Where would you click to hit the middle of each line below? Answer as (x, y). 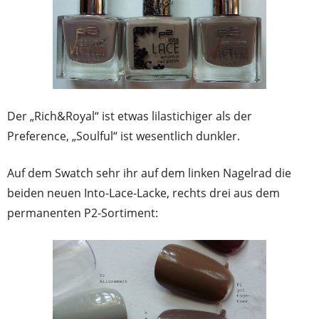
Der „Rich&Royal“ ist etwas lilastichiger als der (130, 116)
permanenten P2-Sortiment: (83, 213)
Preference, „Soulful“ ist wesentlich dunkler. (124, 136)
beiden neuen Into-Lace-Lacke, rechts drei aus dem (143, 193)
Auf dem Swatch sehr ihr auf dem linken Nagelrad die (149, 173)
